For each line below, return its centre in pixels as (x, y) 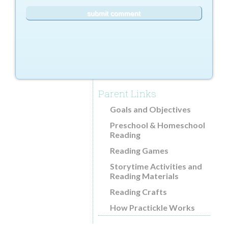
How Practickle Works (152, 207)
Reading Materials (144, 176)
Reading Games (139, 150)
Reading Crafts (138, 192)
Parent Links (127, 93)
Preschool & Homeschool (158, 125)
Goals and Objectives (150, 109)
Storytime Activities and (156, 166)
